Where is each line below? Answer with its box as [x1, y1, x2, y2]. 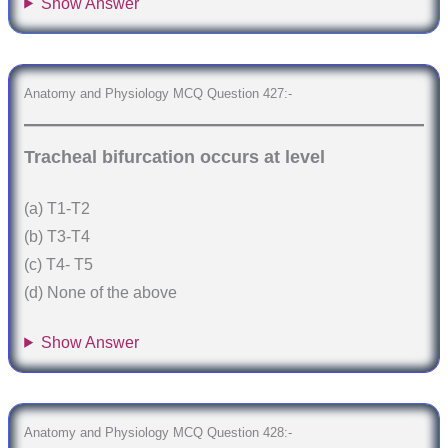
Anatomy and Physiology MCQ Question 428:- [24, 425, 293, 441]
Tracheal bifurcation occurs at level [24, 146, 326, 167]
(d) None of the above [24, 284, 178, 302]
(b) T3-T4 [24, 228, 91, 246]
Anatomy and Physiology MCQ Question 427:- [24, 85, 293, 101]
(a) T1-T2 [24, 200, 91, 218]
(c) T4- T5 [24, 256, 94, 274]
